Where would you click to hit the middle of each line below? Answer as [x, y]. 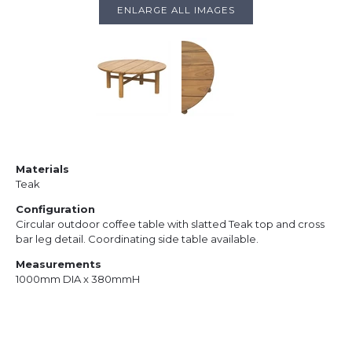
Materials [42, 169]
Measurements [59, 264]
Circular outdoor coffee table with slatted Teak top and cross [170, 224]
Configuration [55, 209]
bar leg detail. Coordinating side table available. [137, 238]
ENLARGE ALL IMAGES [176, 10]
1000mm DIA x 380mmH [78, 279]
